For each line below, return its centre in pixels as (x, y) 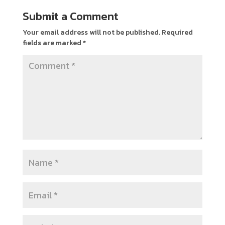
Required (177, 32)
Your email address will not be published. (91, 32)
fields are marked (52, 43)
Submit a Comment (70, 16)
